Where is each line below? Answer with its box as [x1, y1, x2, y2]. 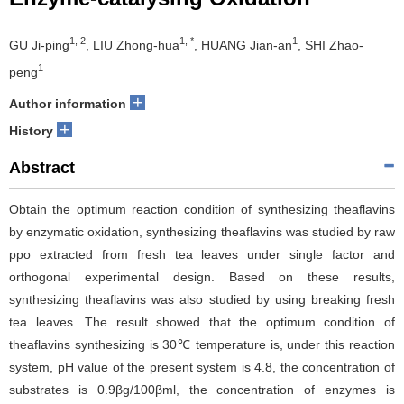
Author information [9, 96, 126, 111]
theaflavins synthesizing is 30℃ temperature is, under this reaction [9, 336, 395, 352]
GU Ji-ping [9, 37, 69, 52]
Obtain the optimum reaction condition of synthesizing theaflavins [9, 201, 395, 216]
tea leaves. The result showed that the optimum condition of [9, 314, 395, 329]
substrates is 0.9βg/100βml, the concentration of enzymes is [9, 381, 395, 397]
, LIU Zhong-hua [86, 37, 179, 52]
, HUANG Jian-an [194, 37, 292, 52]
